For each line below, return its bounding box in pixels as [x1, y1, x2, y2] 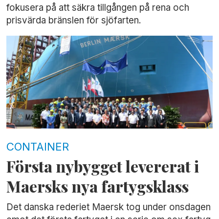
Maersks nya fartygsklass [6, 175, 189, 197]
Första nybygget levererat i [6, 155, 199, 176]
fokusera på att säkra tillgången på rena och [6, 2, 190, 14]
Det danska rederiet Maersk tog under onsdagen [6, 201, 211, 213]
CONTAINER [6, 140, 69, 153]
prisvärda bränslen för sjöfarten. [6, 15, 142, 26]
